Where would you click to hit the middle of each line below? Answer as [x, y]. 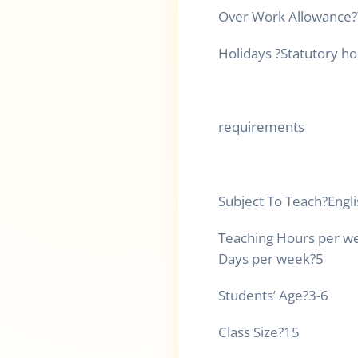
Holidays [247, 53]
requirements [261, 127]
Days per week [264, 258]
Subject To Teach [270, 201]
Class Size [248, 332]
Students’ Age [261, 295]
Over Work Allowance [285, 16]
